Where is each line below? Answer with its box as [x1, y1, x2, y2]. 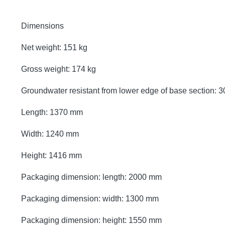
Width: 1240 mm [21, 129, 79, 138]
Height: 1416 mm [21, 151, 82, 160]
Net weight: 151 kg [21, 43, 87, 52]
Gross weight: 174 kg [21, 64, 96, 73]
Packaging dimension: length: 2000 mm [21, 172, 162, 181]
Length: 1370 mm [21, 107, 83, 117]
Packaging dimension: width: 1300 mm [21, 194, 159, 203]
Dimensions [21, 21, 64, 30]
